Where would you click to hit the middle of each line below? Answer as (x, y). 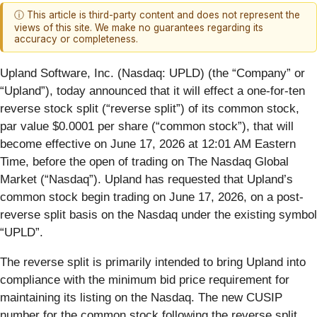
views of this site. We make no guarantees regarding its (139, 28)
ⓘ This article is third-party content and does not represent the (157, 15)
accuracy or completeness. (76, 39)
